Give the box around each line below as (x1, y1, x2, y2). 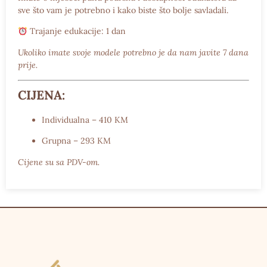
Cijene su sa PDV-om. (18, 156, 100, 167)
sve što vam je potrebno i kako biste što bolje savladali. (18, 4, 228, 15)
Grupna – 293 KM (42, 135, 111, 147)
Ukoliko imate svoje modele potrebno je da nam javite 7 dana (18, 46, 249, 58)
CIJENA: (18, 87, 65, 104)
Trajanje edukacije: (29, 26, 104, 37)
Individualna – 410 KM (42, 114, 128, 126)
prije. (18, 59, 38, 70)
